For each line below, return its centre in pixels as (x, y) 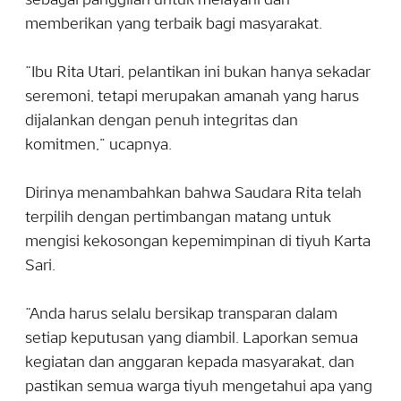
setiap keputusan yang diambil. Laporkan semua (192, 339)
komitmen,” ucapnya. (98, 146)
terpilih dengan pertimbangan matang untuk (178, 218)
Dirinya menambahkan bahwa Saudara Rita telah (193, 194)
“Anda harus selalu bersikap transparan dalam (181, 315)
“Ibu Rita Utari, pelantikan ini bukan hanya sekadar (198, 73)
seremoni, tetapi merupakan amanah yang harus (192, 98)
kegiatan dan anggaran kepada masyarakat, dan (190, 363)
